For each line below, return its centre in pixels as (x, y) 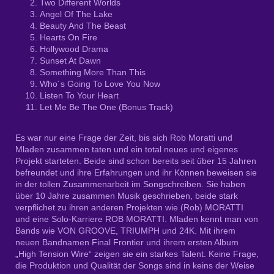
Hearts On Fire (68, 38)
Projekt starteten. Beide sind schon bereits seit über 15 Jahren (136, 161)
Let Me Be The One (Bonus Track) (106, 107)
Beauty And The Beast (83, 26)
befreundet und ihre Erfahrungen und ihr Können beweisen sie (136, 173)
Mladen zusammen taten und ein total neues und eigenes (127, 150)
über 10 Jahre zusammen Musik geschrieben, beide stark (127, 196)
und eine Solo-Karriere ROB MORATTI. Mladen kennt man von (137, 219)
